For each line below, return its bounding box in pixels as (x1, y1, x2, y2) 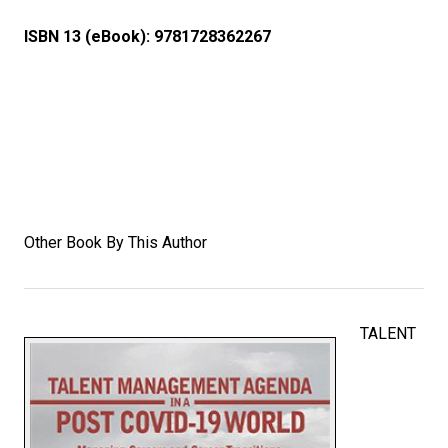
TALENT (360, 324, 416, 344)
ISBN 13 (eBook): (24, 27, 150, 47)
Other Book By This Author (24, 233, 207, 253)
